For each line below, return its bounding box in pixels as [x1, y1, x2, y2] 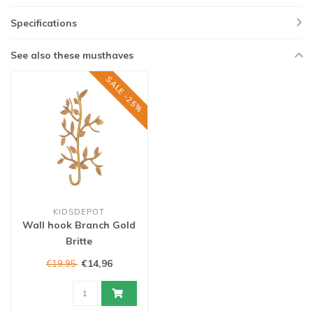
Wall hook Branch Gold [22, 219, 136, 232]
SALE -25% [103, 73, 145, 115]
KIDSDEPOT [53, 207, 105, 217]
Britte [66, 235, 93, 248]
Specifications [10, 16, 77, 29]
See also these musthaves [10, 48, 133, 61]
